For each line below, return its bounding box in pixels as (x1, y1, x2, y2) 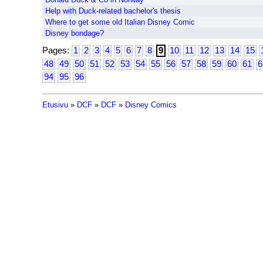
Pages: (42, 46, 72, 55)
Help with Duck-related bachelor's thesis (45, 6, 181, 15)
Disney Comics (125, 100, 177, 109)
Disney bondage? (45, 29, 104, 38)
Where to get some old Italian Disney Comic (45, 18, 195, 26)
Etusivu (42, 100, 68, 109)
